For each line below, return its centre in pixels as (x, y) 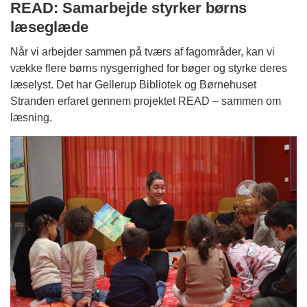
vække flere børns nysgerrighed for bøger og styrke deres (149, 69)
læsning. (31, 118)
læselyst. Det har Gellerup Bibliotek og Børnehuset (133, 85)
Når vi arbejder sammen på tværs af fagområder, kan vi (143, 52)
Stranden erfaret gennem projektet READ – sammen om (146, 101)
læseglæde (49, 27)
